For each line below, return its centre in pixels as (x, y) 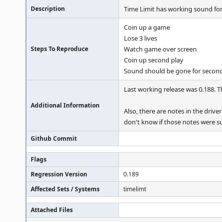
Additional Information (65, 105)
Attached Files (52, 210)
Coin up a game (147, 27)
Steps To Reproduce (59, 49)
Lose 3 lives (140, 38)
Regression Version (59, 174)
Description (48, 9)
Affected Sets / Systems (65, 189)
